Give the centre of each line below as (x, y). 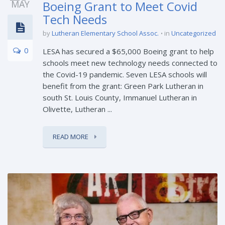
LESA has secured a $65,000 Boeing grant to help (128, 51)
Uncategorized (194, 33)
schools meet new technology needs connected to (130, 63)
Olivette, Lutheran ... (77, 109)
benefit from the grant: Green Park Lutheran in (123, 86)
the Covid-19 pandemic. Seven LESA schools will (125, 74)
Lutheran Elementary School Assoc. (105, 33)
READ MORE (71, 136)
